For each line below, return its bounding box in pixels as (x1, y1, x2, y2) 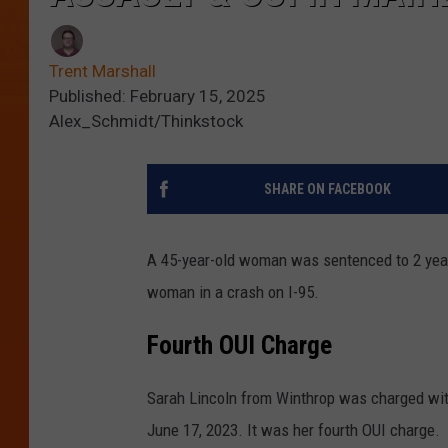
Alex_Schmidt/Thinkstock (49, 111, 243, 132)
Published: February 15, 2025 (49, 86, 266, 107)
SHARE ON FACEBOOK (263, 181, 391, 198)
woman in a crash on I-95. (147, 282, 319, 303)
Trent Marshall (49, 61, 156, 82)
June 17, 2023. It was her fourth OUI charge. (147, 420, 440, 441)
